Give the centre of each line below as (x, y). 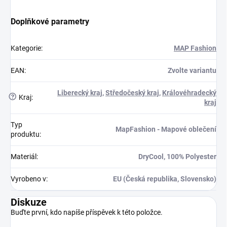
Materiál (24, 157)
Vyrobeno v (28, 179)
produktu (25, 134)
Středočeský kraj (132, 93)
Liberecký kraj (80, 93)
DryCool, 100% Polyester (177, 157)
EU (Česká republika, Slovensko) (165, 179)
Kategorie (26, 48)
